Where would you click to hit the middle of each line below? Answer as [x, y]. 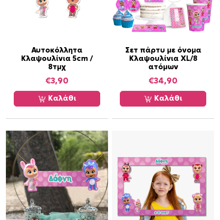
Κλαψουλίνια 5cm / [57, 59]
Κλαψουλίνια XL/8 [163, 59]
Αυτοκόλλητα [57, 51]
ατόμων [163, 67]
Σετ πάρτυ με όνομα [163, 51]
